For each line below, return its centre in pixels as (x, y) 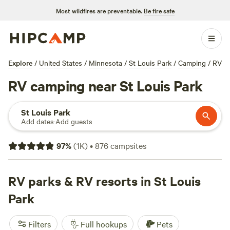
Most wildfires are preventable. (99, 10)
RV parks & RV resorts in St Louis (104, 181)
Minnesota (106, 63)
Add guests (74, 121)
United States (61, 63)
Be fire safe (159, 10)
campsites (127, 145)
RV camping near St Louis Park (106, 85)
